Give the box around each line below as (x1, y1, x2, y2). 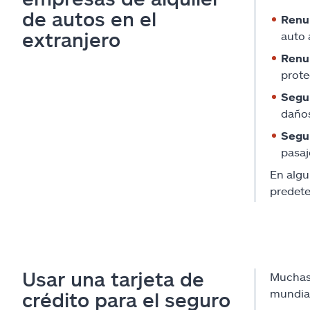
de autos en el (22, 7, 156, 31)
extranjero (22, 28, 120, 52)
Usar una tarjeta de (22, 267, 204, 291)
